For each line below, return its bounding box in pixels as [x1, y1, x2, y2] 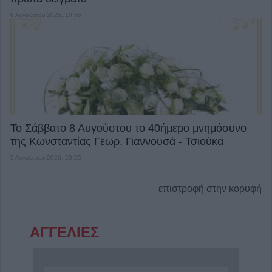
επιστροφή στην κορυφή [158, 183, 262, 194]
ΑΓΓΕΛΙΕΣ [30, 223, 99, 240]
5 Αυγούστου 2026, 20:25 [10, 154, 81, 161]
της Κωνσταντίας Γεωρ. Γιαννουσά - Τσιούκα [10, 135, 223, 148]
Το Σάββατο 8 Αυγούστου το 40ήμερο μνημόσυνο [10, 121, 246, 134]
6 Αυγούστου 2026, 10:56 [10, 11, 81, 18]
